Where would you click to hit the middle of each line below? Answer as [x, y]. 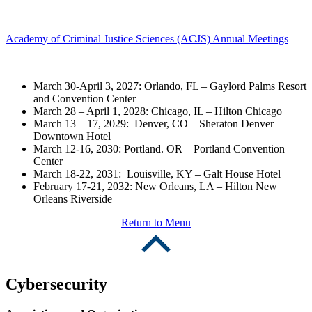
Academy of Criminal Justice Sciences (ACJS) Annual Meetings [147, 39]
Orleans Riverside [73, 199]
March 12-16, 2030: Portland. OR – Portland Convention [159, 149]
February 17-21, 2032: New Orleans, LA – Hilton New [155, 187]
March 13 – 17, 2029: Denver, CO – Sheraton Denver [154, 124]
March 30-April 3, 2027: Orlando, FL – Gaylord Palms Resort [170, 86]
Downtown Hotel [72, 136]
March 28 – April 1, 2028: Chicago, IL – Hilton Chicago [158, 111]
